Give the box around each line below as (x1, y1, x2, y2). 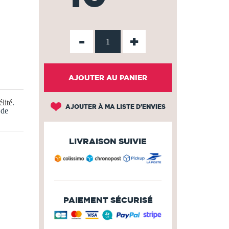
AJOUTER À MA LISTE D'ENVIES (63, 103, 166, 110)
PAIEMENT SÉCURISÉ (63, 195, 153, 204)
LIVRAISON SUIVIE (69, 136, 147, 146)
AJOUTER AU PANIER (68, 74, 147, 82)
